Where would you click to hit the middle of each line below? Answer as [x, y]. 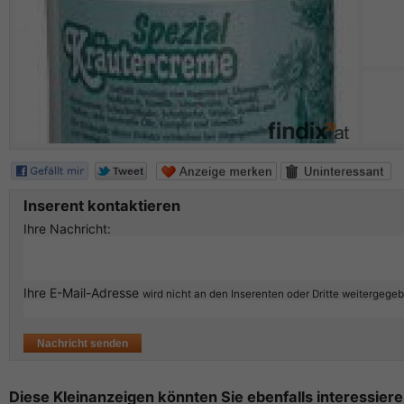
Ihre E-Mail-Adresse [83, 293]
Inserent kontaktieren [102, 206]
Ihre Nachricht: [67, 229]
